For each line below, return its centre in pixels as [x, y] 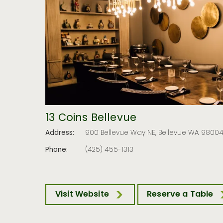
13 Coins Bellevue [91, 118]
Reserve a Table [180, 195]
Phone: [57, 150]
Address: [60, 133]
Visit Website [82, 195]
